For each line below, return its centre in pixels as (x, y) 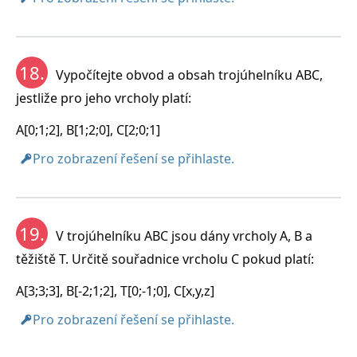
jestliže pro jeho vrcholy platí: (104, 98)
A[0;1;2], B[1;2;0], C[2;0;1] (88, 130)
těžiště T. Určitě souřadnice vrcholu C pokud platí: (165, 259)
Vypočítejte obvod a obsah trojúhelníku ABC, (189, 75)
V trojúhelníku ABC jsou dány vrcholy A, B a (184, 236)
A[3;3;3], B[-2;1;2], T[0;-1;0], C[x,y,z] (115, 291)
